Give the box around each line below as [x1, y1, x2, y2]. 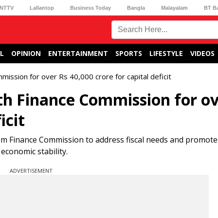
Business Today [70, 4, 111, 11]
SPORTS [115, 49, 142, 58]
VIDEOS [190, 49, 215, 58]
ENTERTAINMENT [48, 49, 108, 58]
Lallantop [29, 4, 54, 11]
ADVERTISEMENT [10, 167, 53, 174]
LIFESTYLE [149, 49, 183, 58]
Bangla [127, 4, 145, 11]
